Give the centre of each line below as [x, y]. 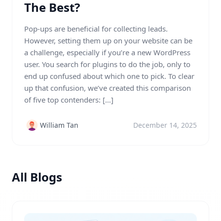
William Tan [59, 125]
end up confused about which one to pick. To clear [109, 76]
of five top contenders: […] [69, 100]
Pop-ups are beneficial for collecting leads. [96, 29]
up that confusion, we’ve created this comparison [108, 88]
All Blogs [37, 177]
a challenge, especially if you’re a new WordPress [107, 52]
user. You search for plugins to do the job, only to [107, 64]
